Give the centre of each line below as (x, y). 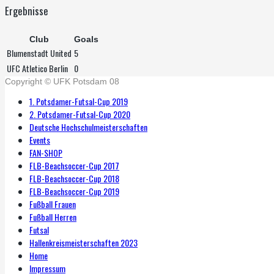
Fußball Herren (53, 217)
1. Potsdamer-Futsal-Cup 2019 (79, 101)
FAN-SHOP (46, 152)
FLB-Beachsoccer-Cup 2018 (74, 178)
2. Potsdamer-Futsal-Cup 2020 (80, 114)
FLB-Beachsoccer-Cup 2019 (74, 191)
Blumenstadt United (39, 53)
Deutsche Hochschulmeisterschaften (88, 127)
